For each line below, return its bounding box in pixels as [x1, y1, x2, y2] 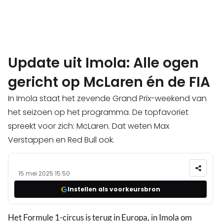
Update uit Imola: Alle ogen [8, 53, 199, 73]
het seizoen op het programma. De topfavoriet [8, 107, 188, 118]
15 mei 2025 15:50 [18, 169, 70, 178]
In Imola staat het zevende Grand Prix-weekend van [8, 93, 207, 105]
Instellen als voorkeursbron [68, 184, 160, 193]
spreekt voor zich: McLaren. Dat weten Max [8, 120, 169, 132]
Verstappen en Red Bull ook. [8, 134, 114, 146]
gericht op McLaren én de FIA [8, 73, 210, 92]
